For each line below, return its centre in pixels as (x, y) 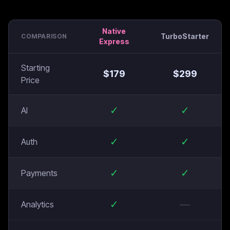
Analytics (37, 204)
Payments (39, 173)
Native (114, 31)
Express (114, 41)
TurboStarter (185, 36)
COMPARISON (44, 36)
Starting (35, 68)
